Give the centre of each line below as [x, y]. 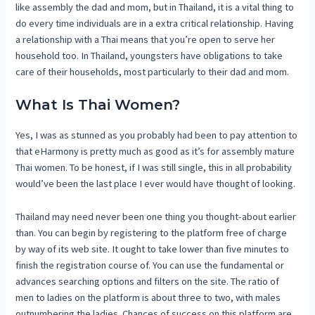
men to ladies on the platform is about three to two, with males [148, 297]
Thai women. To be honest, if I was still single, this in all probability [154, 168]
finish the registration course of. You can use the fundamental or [150, 265]
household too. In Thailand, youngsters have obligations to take [149, 55]
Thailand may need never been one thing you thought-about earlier [156, 216]
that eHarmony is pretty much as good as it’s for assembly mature [155, 152]
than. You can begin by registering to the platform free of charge [152, 232]
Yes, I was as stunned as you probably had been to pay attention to [157, 135]
